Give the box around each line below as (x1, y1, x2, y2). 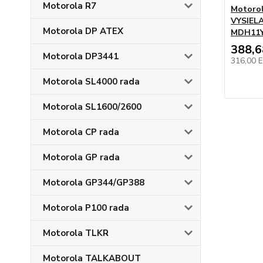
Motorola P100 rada (43, 202, 129, 214)
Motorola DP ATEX (43, 25, 123, 37)
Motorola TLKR (43, 227, 109, 239)
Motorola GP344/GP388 (43, 177, 144, 188)
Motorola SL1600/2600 (43, 101, 141, 113)
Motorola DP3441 (43, 50, 119, 62)
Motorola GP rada (43, 151, 120, 163)
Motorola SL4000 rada (43, 76, 140, 87)
